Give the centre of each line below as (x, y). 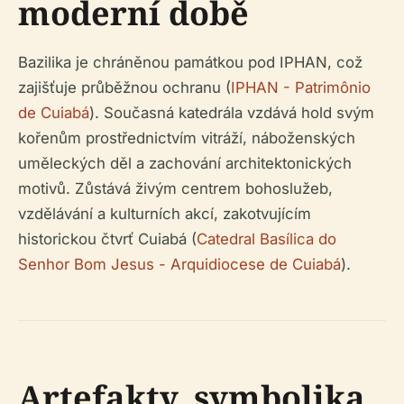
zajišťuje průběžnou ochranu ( (124, 88)
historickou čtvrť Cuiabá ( (107, 239)
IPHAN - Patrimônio (301, 88)
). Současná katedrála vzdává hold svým (232, 113)
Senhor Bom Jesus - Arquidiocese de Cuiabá (179, 265)
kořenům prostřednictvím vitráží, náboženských (187, 138)
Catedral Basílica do (266, 239)
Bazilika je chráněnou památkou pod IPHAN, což (190, 63)
